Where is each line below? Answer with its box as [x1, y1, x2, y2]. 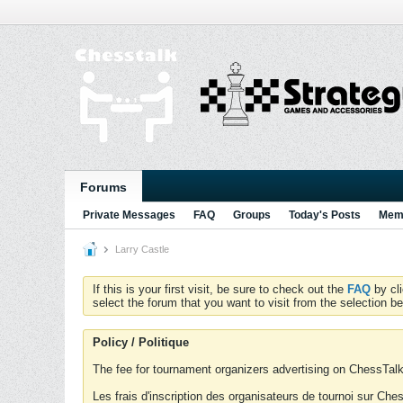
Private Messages [83, 209, 175, 221]
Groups [233, 209, 271, 221]
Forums [80, 180, 127, 194]
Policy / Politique [93, 336, 189, 349]
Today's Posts [289, 209, 361, 221]
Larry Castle [112, 244, 169, 255]
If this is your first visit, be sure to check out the [93, 282, 347, 296]
